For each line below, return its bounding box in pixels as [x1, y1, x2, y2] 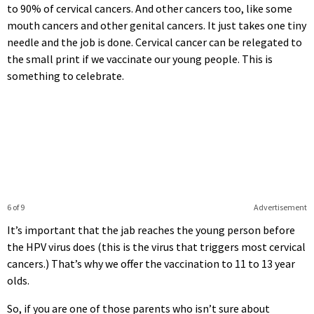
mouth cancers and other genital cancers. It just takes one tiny [7, 18, 306, 32]
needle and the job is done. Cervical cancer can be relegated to [7, 34, 302, 49]
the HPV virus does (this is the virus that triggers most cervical [7, 239, 306, 254]
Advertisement [253, 201, 307, 212]
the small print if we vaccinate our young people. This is [7, 51, 273, 66]
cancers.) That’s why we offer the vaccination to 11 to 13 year [7, 256, 295, 271]
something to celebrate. [7, 68, 124, 83]
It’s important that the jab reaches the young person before [7, 222, 295, 237]
